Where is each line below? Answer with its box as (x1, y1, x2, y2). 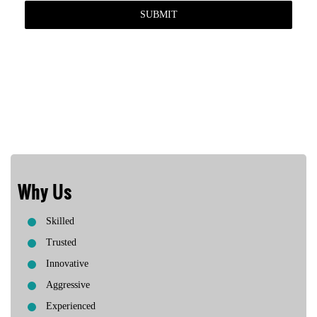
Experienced (46, 300, 96, 311)
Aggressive (46, 279, 90, 290)
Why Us (18, 178, 71, 204)
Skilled (46, 215, 74, 226)
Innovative (46, 258, 88, 269)
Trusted (46, 236, 76, 248)
